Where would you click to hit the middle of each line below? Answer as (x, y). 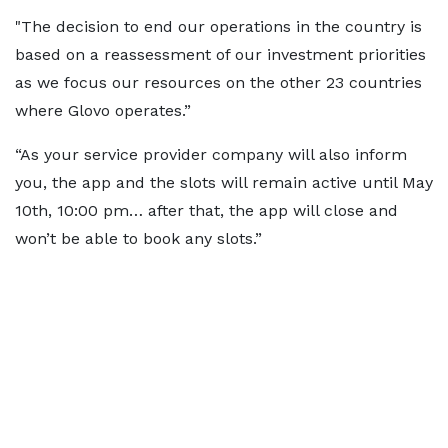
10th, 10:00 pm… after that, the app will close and (206, 211)
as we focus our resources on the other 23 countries (218, 83)
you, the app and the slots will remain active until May (224, 183)
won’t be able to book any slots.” (138, 239)
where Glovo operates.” (103, 111)
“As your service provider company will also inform (211, 155)
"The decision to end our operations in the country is (218, 27)
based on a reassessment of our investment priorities (220, 55)
